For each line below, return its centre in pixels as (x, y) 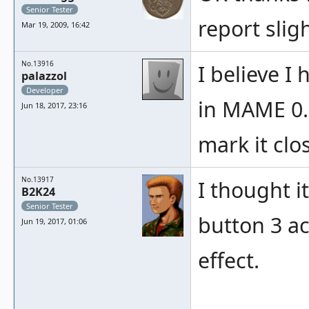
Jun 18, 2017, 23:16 (54, 105)
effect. (229, 260)
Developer (45, 90)
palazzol (44, 76)
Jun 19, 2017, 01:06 (54, 221)
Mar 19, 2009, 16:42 (56, 24)
